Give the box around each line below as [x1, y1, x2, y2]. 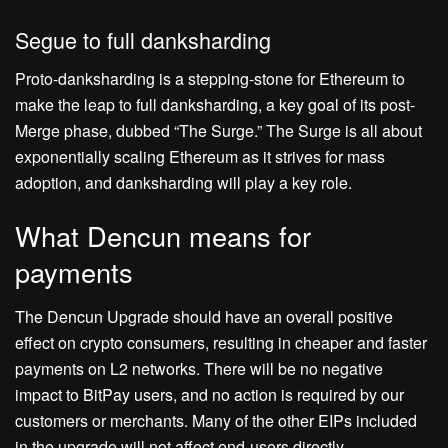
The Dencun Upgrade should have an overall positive [15, 304, 393, 328]
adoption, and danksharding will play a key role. [15, 170, 352, 194]
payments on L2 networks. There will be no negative [15, 356, 383, 380]
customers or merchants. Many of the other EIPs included [15, 408, 417, 432]
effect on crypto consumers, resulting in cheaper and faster [15, 330, 427, 354]
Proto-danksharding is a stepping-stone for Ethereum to [15, 66, 405, 90]
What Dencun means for [15, 216, 311, 256]
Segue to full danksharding [15, 23, 271, 55]
